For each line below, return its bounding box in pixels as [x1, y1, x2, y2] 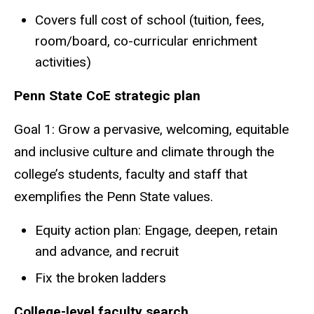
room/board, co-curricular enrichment [35, 32, 257, 49]
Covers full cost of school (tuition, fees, [35, 11, 264, 28]
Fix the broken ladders [35, 270, 166, 287]
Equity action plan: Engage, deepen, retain [35, 222, 278, 239]
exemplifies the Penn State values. [14, 189, 213, 205]
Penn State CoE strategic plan [14, 87, 200, 104]
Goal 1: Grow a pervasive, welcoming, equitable [14, 121, 289, 138]
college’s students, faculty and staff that [14, 166, 247, 183]
